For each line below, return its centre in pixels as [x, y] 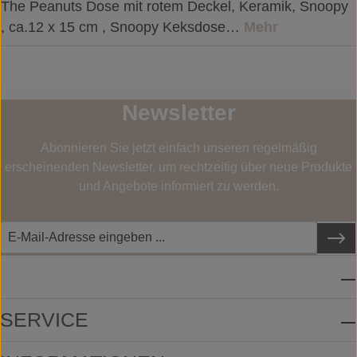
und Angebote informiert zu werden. [178, 186]
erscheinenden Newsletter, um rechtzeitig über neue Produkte [178, 167]
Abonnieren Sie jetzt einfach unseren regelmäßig [178, 148]
